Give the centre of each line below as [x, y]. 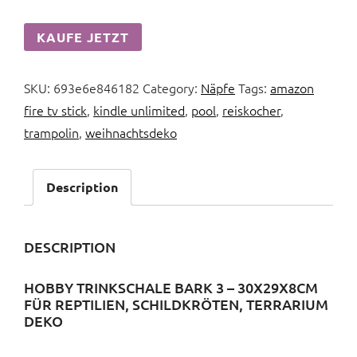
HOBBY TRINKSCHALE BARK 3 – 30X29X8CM [171, 288]
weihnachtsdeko [131, 133]
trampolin [51, 133]
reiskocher [251, 110]
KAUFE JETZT [83, 37]
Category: [172, 88]
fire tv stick [55, 110]
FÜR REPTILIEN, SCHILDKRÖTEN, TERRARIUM [176, 304]
